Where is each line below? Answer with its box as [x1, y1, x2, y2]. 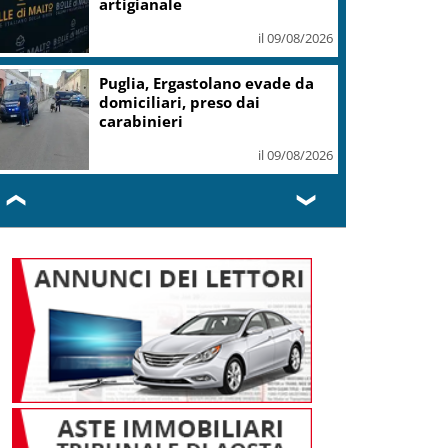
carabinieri [99, 110, 184, 131]
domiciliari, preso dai [99, 91, 261, 112]
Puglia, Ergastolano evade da [99, 72, 315, 93]
